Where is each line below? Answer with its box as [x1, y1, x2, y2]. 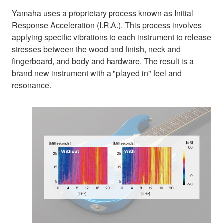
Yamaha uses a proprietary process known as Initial [12, 7, 193, 19]
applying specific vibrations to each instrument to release [12, 31, 211, 43]
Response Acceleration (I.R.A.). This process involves [12, 19, 202, 31]
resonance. [12, 79, 51, 91]
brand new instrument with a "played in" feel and [12, 67, 182, 79]
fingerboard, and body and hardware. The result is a [12, 55, 194, 67]
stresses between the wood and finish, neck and [12, 43, 181, 55]
